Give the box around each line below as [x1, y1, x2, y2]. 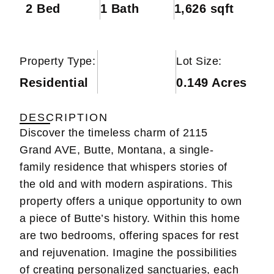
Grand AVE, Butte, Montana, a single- [20, 143, 214, 156]
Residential [20, 75, 89, 89]
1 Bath [100, 1, 139, 15]
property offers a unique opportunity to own [20, 194, 242, 207]
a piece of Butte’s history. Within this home [20, 212, 240, 224]
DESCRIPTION [20, 111, 109, 124]
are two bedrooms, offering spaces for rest [20, 229, 239, 242]
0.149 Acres [176, 75, 247, 89]
